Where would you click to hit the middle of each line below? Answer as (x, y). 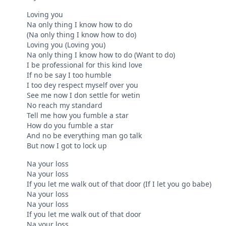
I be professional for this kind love (85, 65)
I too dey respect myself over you (83, 85)
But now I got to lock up (67, 146)
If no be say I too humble (69, 75)
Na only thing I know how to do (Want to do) (101, 55)
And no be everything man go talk (84, 136)
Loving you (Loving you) (66, 45)
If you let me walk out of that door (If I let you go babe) (119, 184)
